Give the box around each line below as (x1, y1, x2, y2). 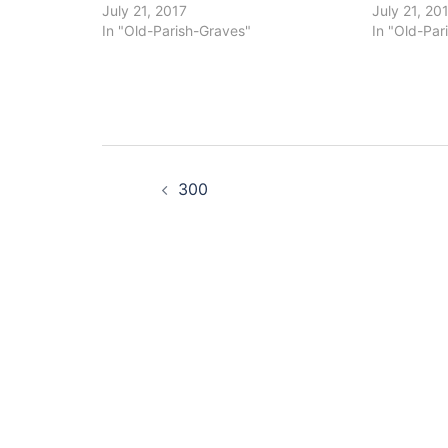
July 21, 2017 (102, 2, 187, 20)
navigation (101, 193, 314, 245)
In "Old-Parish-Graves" (102, 22, 251, 40)
